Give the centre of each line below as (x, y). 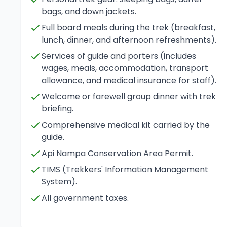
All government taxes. (85, 198)
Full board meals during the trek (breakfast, (128, 28)
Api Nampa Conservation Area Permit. (117, 153)
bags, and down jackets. (89, 11)
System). (59, 182)
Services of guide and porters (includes (119, 56)
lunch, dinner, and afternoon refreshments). (129, 40)
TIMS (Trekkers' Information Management (125, 169)
